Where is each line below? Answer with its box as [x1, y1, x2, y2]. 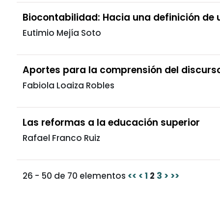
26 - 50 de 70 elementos [23, 169, 128, 182]
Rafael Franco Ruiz [23, 132, 100, 144]
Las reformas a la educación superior [23, 115, 200, 129]
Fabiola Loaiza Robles [23, 79, 114, 91]
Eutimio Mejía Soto [23, 27, 101, 39]
